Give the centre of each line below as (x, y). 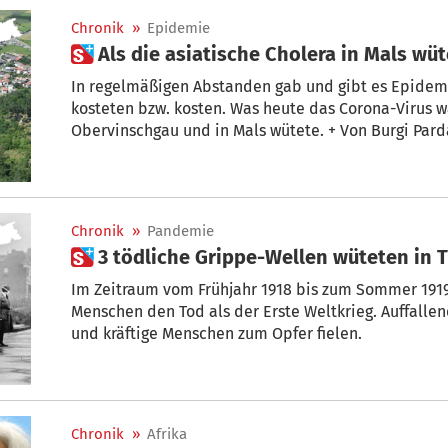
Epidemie (178, 27)
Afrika (167, 433)
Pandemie (180, 230)
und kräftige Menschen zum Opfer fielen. (216, 333)
